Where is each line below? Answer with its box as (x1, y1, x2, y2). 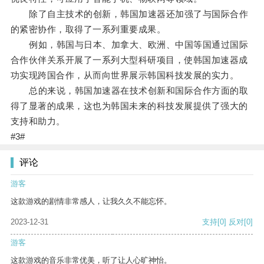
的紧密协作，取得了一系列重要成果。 (10, 24, 166, 35)
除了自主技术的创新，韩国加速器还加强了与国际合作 (10, 9, 249, 19)
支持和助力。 (10, 116, 65, 127)
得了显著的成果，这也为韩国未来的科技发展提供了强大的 (10, 101, 248, 111)
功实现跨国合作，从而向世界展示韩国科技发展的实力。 (10, 70, 239, 81)
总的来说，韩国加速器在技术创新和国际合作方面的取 (10, 85, 249, 96)
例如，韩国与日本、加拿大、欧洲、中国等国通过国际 (10, 39, 249, 50)
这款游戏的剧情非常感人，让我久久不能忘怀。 (11, 197, 171, 206)
